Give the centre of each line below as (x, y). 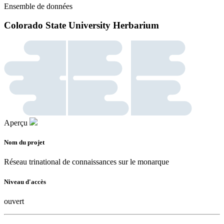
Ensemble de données (38, 6)
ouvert (14, 201)
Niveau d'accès (25, 181)
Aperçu (16, 123)
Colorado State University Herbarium (81, 25)
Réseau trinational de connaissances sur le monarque (86, 162)
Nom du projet (24, 142)
